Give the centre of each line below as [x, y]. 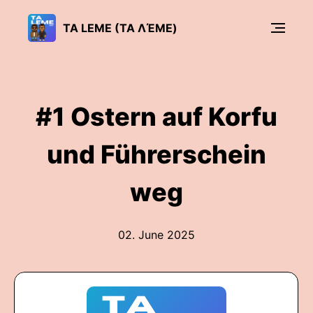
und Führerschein [156, 154]
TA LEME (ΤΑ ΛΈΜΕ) [120, 28]
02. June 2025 [156, 235]
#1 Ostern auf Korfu [156, 117]
